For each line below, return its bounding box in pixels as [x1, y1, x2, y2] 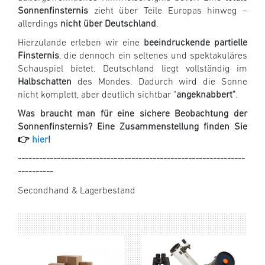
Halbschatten [18, 77, 72, 87]
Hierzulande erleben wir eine [18, 38, 144, 48]
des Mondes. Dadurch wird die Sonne [72, 77, 247, 87]
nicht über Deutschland [60, 19, 156, 29]
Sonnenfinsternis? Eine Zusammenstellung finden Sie [18, 122, 247, 132]
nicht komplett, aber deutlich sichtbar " [18, 90, 176, 100]
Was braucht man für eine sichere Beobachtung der [18, 109, 247, 119]
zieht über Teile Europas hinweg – [88, 6, 247, 16]
